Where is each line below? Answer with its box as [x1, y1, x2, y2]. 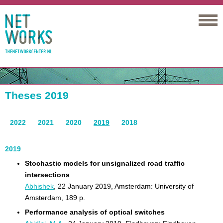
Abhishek [25, 182, 54, 190]
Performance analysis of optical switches [25, 208, 165, 216]
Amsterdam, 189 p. [25, 194, 85, 202]
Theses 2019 [5, 90, 69, 101]
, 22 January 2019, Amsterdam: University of [54, 182, 194, 190]
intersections [25, 171, 70, 179]
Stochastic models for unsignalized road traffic [25, 159, 185, 167]
